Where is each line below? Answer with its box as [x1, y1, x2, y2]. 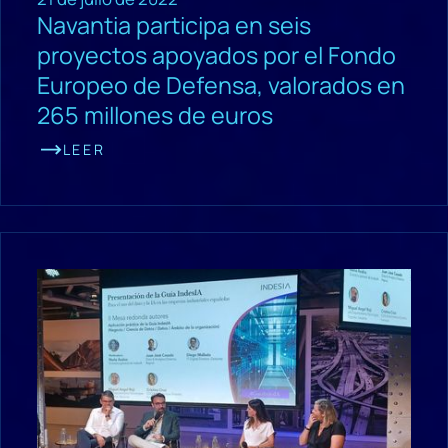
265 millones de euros [36, 98, 273, 131]
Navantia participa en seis [36, 8, 311, 41]
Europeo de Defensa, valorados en [36, 68, 405, 101]
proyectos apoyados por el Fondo [36, 38, 396, 71]
